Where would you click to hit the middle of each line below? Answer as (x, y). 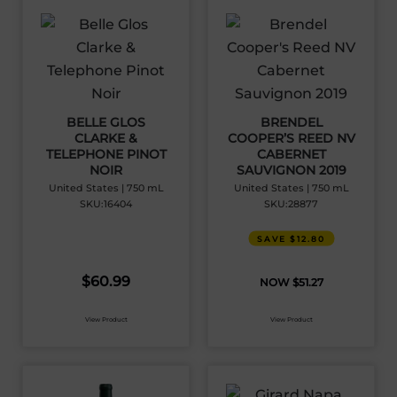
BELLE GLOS (106, 122)
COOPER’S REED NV (291, 138)
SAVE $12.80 (291, 238)
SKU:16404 (106, 204)
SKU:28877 (291, 204)
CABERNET (291, 154)
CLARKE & (106, 138)
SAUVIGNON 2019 (291, 170)
